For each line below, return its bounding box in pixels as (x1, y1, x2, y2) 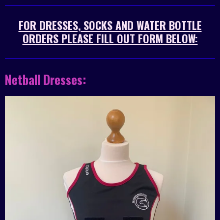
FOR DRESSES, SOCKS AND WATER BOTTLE (18, 17, 202, 33)
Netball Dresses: (5, 70, 86, 89)
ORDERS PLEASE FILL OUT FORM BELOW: (22, 30, 198, 47)
